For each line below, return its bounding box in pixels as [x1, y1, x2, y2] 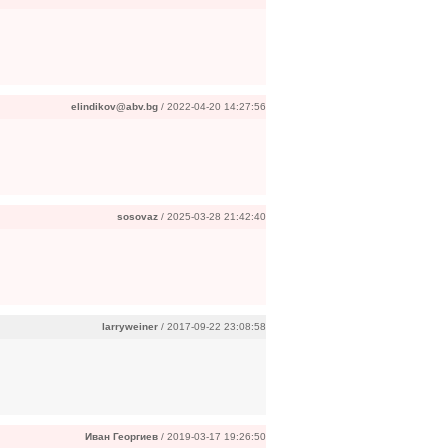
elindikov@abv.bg [71, 101, 158, 112]
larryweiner [102, 321, 158, 332]
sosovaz [117, 211, 158, 222]
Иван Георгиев [85, 431, 158, 442]
